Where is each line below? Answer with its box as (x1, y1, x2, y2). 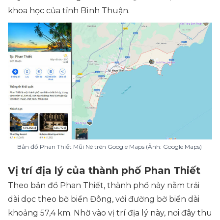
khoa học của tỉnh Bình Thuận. (8, 6, 130, 15)
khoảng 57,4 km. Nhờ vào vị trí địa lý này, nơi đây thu (8, 208, 212, 218)
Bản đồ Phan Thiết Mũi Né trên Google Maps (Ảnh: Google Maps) (17, 143, 203, 150)
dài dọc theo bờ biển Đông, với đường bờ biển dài (8, 194, 199, 204)
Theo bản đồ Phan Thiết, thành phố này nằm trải (8, 181, 199, 190)
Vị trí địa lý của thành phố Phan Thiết (8, 165, 200, 176)
